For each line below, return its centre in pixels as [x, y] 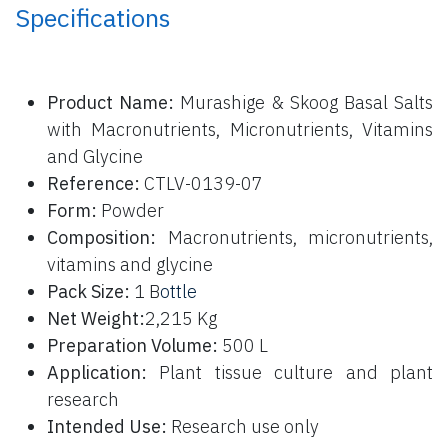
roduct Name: [116, 102]
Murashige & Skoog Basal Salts [304, 102]
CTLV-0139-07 [201, 183]
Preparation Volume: [132, 345]
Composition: [101, 237]
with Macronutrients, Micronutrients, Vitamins [240, 129]
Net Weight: [96, 318]
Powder [130, 210]
